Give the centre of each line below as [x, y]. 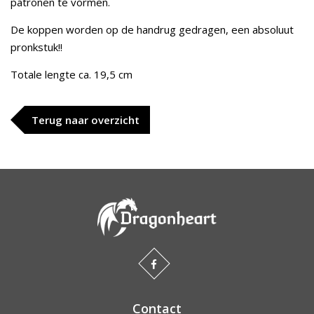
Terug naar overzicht [86, 120]
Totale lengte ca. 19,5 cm [73, 74]
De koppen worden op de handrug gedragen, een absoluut [152, 29]
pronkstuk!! [36, 47]
